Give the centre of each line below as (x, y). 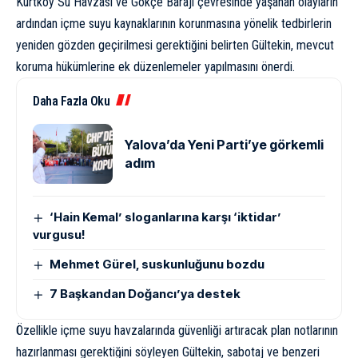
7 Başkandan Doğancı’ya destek (145, 294)
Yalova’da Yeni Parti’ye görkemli (224, 144)
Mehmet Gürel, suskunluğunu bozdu (157, 265)
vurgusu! (59, 235)
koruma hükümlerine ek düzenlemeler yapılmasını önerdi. (155, 67)
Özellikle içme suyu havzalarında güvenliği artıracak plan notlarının (177, 331)
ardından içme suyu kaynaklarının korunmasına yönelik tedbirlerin (174, 24)
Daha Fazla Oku (71, 101)
